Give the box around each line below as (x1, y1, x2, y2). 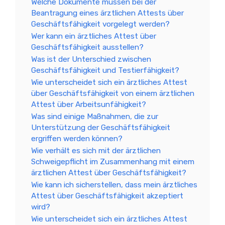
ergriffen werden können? (31, 134, 123, 143)
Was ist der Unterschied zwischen (31, 54, 151, 64)
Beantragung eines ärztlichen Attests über (31, 8, 184, 18)
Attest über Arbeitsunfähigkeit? (31, 99, 146, 109)
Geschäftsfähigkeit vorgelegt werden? (31, 19, 170, 29)
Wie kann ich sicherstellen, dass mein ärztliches (31, 180, 197, 189)
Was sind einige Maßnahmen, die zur (31, 111, 158, 121)
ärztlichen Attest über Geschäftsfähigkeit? (31, 168, 186, 177)
